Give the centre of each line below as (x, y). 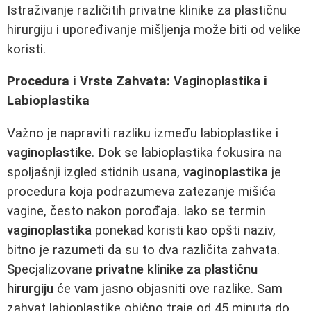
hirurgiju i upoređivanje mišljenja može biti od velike (154, 30)
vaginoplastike (49, 152)
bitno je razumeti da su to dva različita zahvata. (143, 250)
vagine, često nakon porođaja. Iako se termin (136, 211)
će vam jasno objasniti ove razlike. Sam (168, 288)
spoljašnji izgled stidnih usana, (95, 172)
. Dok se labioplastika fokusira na (187, 152)
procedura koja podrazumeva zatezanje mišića (141, 191)
